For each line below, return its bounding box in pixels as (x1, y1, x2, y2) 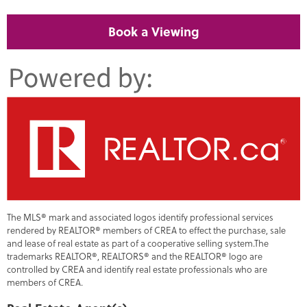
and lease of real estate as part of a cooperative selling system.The (7, 236, 269, 249)
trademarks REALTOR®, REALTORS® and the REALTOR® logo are (7, 249, 262, 262)
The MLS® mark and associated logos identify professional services (7, 210, 273, 223)
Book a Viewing (108, 23, 199, 41)
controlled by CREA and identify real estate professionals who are (7, 262, 267, 275)
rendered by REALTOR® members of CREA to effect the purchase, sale (7, 223, 286, 236)
